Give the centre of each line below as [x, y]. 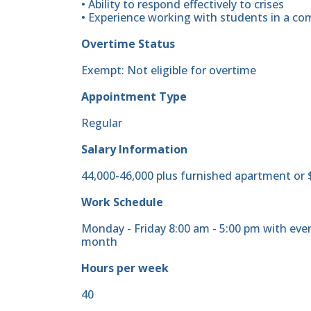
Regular [102, 123]
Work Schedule [122, 202]
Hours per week [125, 268]
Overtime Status [128, 44]
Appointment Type [134, 97]
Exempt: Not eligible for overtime [169, 70]
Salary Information [134, 150]
